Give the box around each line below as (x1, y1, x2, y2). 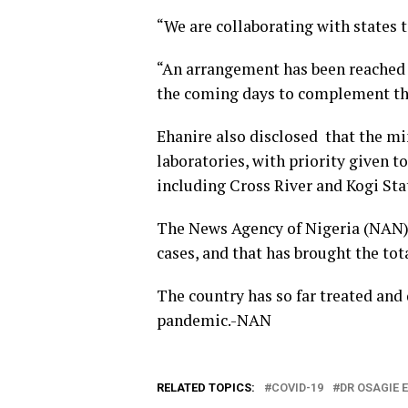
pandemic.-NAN (157, 310, 271, 331)
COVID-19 (271, 381, 323, 394)
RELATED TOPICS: (157, 381, 255, 394)
